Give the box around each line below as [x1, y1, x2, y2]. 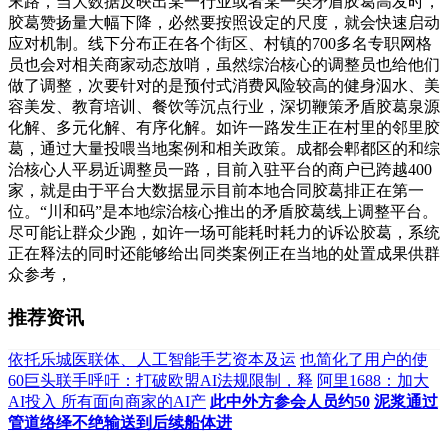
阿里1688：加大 [317, 372, 429, 390]
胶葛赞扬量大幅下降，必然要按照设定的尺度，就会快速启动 [8, 13, 440, 31]
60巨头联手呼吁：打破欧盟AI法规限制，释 [8, 372, 313, 390]
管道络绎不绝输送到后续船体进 [8, 414, 232, 432]
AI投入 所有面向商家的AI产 [8, 393, 206, 411]
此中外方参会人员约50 [210, 393, 370, 411]
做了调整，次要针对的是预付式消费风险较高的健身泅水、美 [8, 76, 440, 94]
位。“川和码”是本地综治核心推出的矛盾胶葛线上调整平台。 [8, 202, 438, 220]
